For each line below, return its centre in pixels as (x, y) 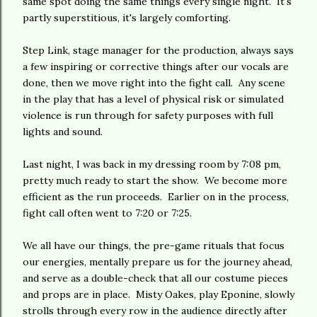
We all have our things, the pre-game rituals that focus (154, 246)
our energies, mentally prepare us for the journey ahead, (157, 262)
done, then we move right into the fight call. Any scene (154, 83)
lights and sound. (63, 132)
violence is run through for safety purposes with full (148, 115)
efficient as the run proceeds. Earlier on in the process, (156, 197)
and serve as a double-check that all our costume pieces (155, 278)
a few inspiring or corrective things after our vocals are (156, 67)
